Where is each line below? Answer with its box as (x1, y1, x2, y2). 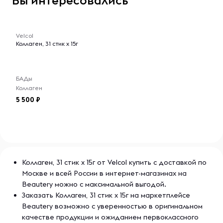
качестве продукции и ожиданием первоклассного (22, 213, 199, 222)
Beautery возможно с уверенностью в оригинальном (22, 202, 203, 211)
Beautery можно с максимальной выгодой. (22, 180, 166, 189)
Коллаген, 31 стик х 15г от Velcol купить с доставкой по (22, 158, 207, 167)
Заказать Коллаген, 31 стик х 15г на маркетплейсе (22, 191, 190, 200)
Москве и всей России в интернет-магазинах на (22, 169, 187, 178)
